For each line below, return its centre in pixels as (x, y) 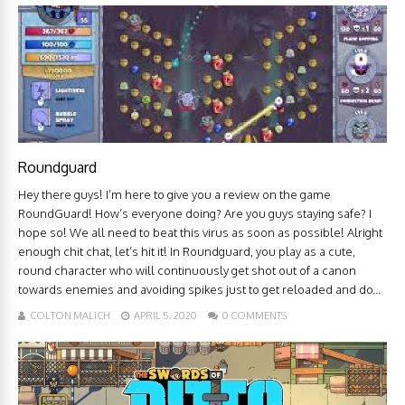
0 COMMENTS (254, 315)
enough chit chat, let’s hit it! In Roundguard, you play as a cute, (187, 251)
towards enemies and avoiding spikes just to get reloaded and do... (199, 289)
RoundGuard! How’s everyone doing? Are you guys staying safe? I (195, 213)
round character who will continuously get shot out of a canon (187, 270)
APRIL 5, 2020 (165, 315)
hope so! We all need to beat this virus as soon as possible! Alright (200, 232)
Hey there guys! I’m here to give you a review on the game (174, 194)
